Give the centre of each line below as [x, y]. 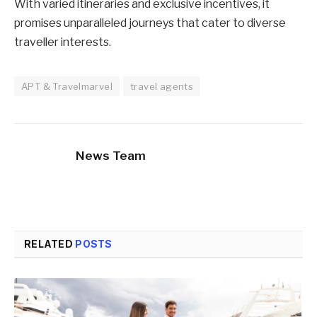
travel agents [162, 86]
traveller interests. [63, 42]
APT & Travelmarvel [67, 86]
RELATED [50, 243]
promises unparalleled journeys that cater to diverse [150, 23]
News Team [111, 155]
